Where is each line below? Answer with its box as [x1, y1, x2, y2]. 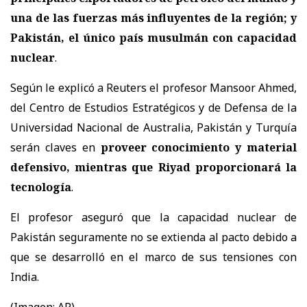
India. [10, 269, 39, 284]
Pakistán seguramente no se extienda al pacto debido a [10, 229, 297, 245]
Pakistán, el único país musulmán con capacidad [10, 29, 297, 45]
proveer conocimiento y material [100, 139, 297, 155]
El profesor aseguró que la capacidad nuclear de [10, 209, 297, 225]
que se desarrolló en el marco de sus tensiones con [10, 249, 297, 265]
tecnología [10, 179, 71, 195]
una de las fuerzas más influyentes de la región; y [10, 10, 297, 25]
